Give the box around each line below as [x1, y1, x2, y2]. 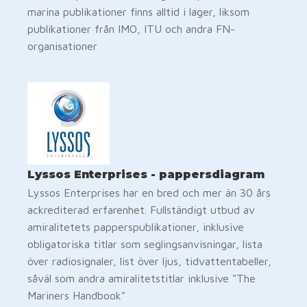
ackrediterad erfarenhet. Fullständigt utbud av [27, 203, 255, 216]
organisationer [27, 39, 97, 52]
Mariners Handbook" [27, 288, 125, 302]
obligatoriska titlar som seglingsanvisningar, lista [27, 237, 262, 250]
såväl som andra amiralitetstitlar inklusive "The [27, 271, 256, 284]
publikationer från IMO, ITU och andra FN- [27, 22, 235, 35]
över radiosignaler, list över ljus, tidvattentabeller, [27, 254, 271, 267]
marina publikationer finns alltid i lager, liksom [27, 5, 249, 18]
